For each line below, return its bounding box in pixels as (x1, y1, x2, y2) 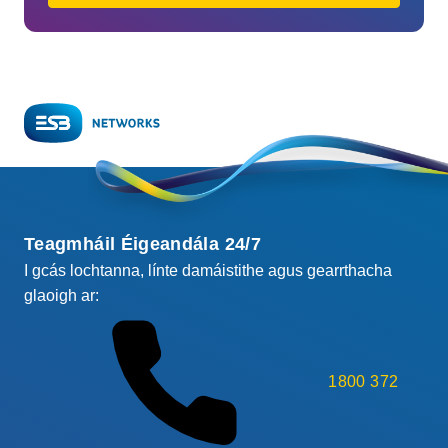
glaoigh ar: (24, 287, 99, 304)
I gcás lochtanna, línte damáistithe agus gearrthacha (24, 262, 392, 279)
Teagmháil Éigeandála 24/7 (24, 234, 261, 254)
